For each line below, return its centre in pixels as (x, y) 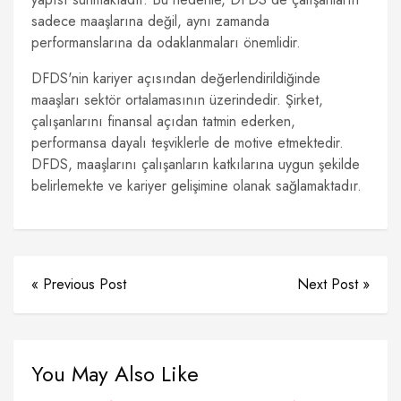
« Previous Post (79, 284)
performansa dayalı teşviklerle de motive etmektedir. (188, 143)
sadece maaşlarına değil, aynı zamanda (150, 21)
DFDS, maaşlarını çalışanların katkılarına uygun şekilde (196, 164)
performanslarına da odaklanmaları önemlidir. (166, 43)
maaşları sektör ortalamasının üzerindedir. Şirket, (177, 100)
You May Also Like (115, 374)
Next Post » (333, 284)
